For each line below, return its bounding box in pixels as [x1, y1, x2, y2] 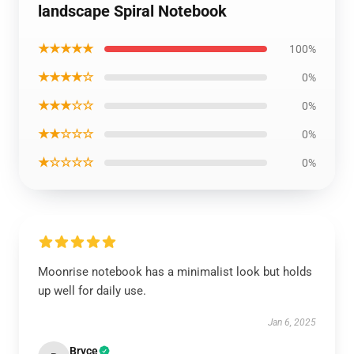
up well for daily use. [38, 284, 146, 298]
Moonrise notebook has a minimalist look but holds [38, 265, 312, 279]
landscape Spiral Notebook [38, 2, 227, 21]
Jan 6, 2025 [268, 317, 316, 328]
